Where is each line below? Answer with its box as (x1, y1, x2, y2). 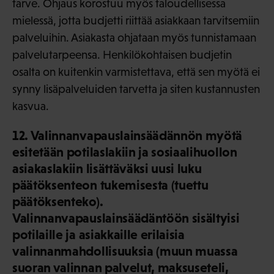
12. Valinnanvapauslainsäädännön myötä (12, 128, 243, 144)
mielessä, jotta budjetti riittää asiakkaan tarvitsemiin (12, 14, 259, 28)
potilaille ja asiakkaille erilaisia (12, 227, 185, 243)
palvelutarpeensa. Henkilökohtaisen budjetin (12, 48, 232, 62)
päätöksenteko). (12, 194, 103, 210)
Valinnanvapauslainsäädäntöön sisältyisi (12, 210, 240, 226)
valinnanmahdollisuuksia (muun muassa (12, 243, 238, 259)
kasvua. (12, 100, 49, 113)
